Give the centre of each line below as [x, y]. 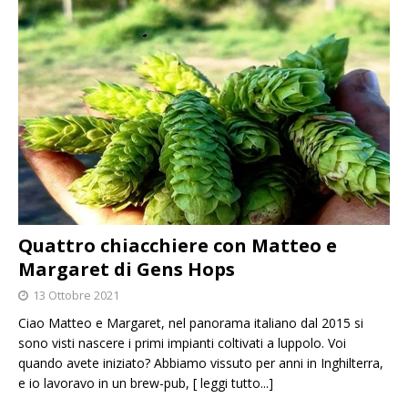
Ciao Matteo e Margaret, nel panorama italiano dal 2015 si [191, 323]
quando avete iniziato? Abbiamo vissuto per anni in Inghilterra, [201, 363]
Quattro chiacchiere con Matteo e [178, 246]
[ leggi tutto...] [233, 383]
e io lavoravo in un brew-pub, [106, 383]
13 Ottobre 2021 [76, 296]
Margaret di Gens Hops [127, 270]
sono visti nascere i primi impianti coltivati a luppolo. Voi [182, 343]
